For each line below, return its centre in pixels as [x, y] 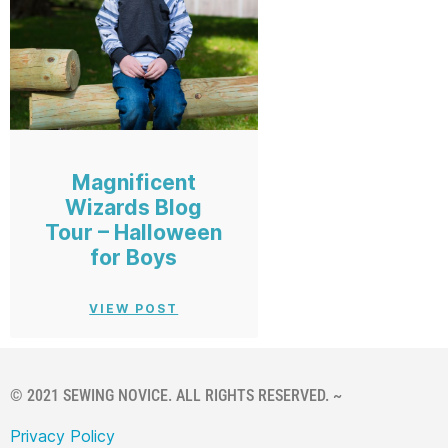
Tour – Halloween [134, 232]
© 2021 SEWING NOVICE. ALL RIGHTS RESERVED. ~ [176, 395]
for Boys [134, 257]
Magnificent [133, 182]
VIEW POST [134, 308]
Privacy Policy [62, 435]
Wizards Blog [134, 207]
